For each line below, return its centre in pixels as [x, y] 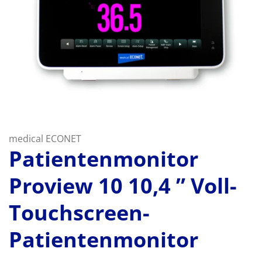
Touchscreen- [79, 213]
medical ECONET [45, 139]
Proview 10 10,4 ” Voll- [123, 186]
